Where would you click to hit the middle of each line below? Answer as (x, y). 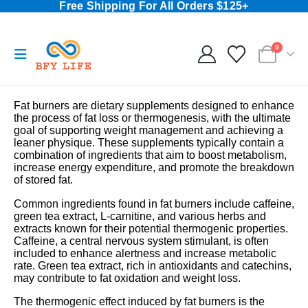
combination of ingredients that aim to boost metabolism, (150, 155)
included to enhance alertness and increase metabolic (145, 253)
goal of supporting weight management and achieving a (148, 131)
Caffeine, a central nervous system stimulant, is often (141, 241)
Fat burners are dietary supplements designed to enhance (154, 106)
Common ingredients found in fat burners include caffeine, (154, 203)
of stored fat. (43, 180)
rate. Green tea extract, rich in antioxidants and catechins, (153, 265)
